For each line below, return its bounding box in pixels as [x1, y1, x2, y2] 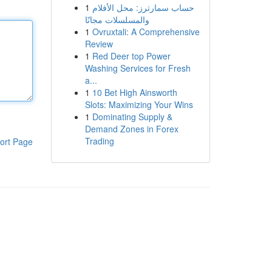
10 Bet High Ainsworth [92, 86, 177, 98]
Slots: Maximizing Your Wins [84, 98, 193, 110]
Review [84, 38, 113, 50]
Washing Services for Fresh [84, 62, 191, 74]
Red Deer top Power [92, 50, 171, 62]
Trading [84, 135, 114, 147]
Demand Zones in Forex [84, 123, 178, 135]
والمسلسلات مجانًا [84, 13, 149, 25]
